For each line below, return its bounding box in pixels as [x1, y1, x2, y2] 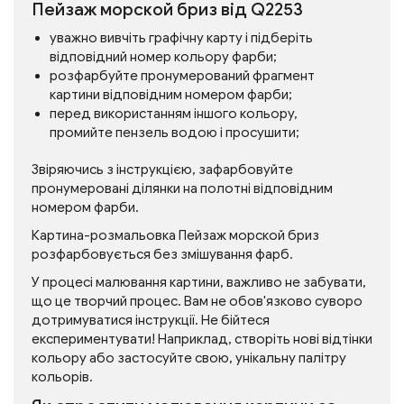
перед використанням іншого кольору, [50, 106, 298, 122]
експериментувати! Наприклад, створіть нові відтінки [32, 331, 372, 347]
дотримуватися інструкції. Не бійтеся [32, 312, 270, 328]
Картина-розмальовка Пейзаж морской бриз [32, 227, 319, 243]
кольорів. [32, 369, 93, 385]
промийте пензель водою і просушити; [50, 124, 299, 141]
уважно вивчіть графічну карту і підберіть [50, 30, 313, 46]
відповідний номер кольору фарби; [50, 49, 277, 65]
